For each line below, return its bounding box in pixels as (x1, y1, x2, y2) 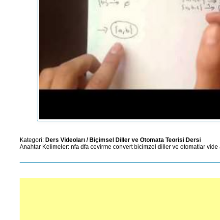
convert (113, 143, 133, 150)
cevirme (90, 143, 111, 150)
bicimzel (134, 143, 156, 150)
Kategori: (20, 136, 45, 143)
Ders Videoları (45, 136, 85, 143)
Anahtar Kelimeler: (20, 143, 71, 150)
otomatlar (180, 143, 205, 150)
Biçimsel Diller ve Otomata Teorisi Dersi (89, 136, 201, 143)
